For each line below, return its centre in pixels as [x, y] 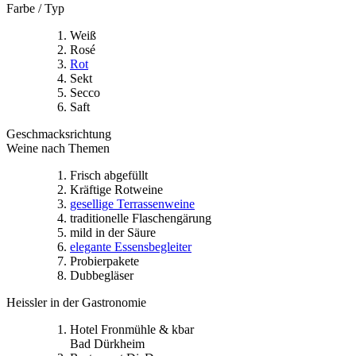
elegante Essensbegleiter [131, 246]
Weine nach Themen [58, 148]
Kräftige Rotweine [116, 189]
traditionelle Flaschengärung [141, 218]
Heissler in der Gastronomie [76, 302]
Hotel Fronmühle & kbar [132, 329]
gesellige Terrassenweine [132, 203]
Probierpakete [104, 261]
